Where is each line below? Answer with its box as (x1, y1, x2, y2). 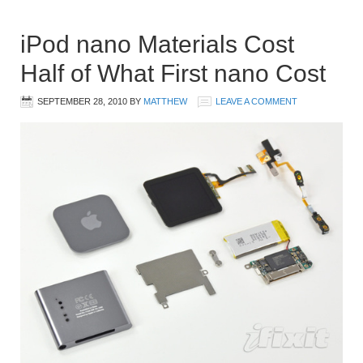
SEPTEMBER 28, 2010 (37, 96, 127, 106)
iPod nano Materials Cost (20, 30, 294, 58)
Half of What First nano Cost (20, 59, 326, 87)
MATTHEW (143, 96, 187, 106)
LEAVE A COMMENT (216, 96, 297, 106)
